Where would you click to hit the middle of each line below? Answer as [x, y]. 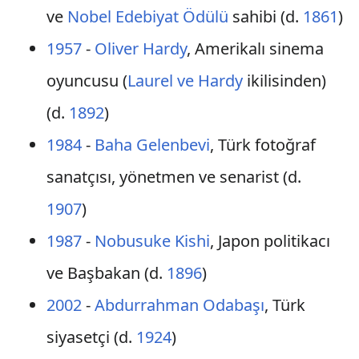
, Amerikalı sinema [255, 48]
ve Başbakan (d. [106, 273]
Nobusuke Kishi [152, 241]
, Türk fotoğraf [262, 145]
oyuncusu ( [87, 81]
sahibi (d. [265, 16]
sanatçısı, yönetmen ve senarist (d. [173, 177]
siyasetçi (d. [91, 337]
